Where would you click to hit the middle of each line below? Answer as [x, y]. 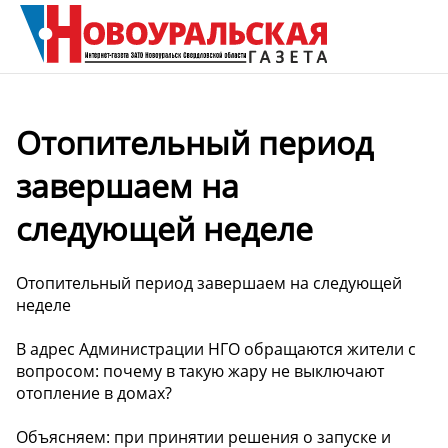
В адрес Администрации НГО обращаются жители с [216, 348]
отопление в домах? [94, 392]
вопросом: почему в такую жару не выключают [200, 370]
